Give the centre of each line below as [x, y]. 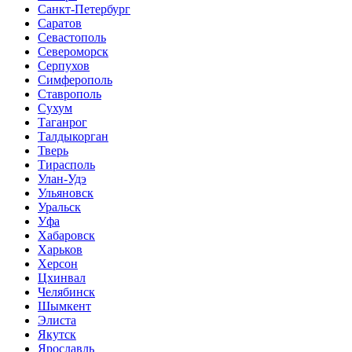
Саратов [60, 23]
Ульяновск [66, 192]
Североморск [73, 51]
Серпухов [64, 65]
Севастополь [72, 37]
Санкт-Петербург [84, 9]
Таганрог [62, 122]
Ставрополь [70, 93]
